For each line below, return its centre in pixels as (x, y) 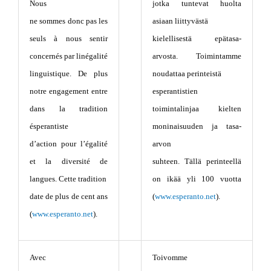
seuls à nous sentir (69, 38)
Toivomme (170, 257)
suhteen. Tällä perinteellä (197, 161)
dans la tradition (69, 108)
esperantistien (175, 91)
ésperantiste (49, 126)
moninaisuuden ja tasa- (197, 126)
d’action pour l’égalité (69, 143)
